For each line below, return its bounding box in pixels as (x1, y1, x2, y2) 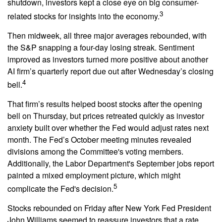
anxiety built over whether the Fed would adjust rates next (7, 121, 209, 133)
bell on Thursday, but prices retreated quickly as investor (7, 110, 204, 121)
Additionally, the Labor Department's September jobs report (7, 157, 214, 169)
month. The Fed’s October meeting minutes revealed (7, 133, 191, 145)
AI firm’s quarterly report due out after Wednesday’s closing (7, 65, 214, 77)
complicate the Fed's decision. (7, 183, 113, 195)
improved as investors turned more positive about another (7, 53, 208, 65)
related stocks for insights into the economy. (7, 10, 160, 22)
